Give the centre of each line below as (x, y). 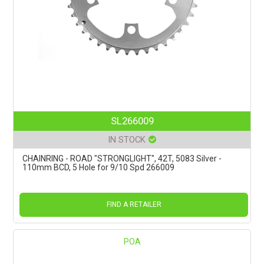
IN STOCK (127, 139)
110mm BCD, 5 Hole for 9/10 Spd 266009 (99, 167)
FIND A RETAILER (134, 204)
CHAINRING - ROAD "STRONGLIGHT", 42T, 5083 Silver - (122, 158)
